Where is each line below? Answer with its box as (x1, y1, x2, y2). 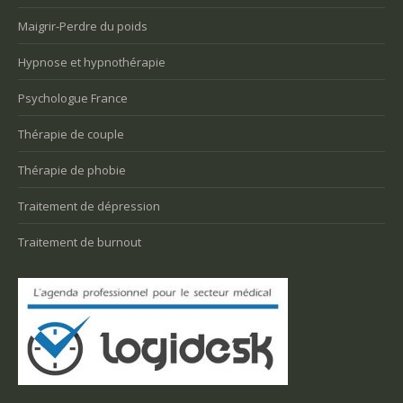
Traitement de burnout (18, 234, 141, 251)
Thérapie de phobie (18, 162, 126, 179)
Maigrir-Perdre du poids (18, 18, 148, 35)
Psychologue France (18, 90, 128, 107)
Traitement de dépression (18, 198, 160, 215)
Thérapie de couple (18, 126, 124, 143)
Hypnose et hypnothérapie (18, 54, 166, 71)
